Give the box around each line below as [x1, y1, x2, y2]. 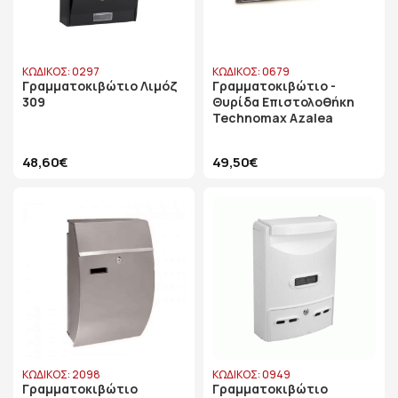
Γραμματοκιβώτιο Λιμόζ [22, 77, 178, 94]
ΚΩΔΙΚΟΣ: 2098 [22, 367, 100, 382]
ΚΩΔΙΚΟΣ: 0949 [212, 367, 291, 382]
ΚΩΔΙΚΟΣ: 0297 [22, 64, 99, 79]
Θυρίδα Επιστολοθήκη [212, 93, 354, 110]
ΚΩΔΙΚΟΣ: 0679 [212, 64, 290, 79]
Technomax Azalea [212, 109, 333, 126]
